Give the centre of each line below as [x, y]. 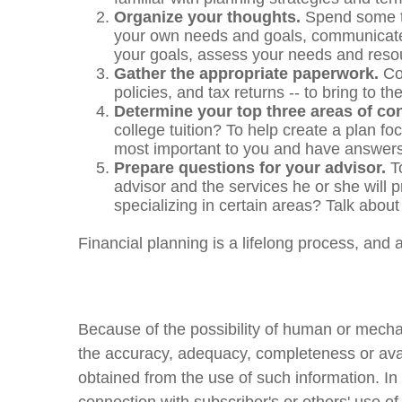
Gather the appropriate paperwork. [246, 74]
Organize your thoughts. [207, 17]
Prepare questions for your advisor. [250, 168]
